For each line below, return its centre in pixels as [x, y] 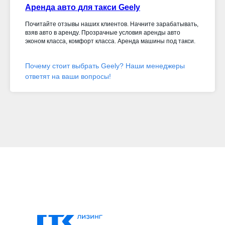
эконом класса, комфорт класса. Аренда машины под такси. [110, 41]
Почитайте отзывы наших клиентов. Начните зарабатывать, [112, 24]
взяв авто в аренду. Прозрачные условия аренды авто [103, 33]
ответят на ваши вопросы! [68, 76]
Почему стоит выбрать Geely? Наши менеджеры [105, 66]
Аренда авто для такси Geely [83, 7]
